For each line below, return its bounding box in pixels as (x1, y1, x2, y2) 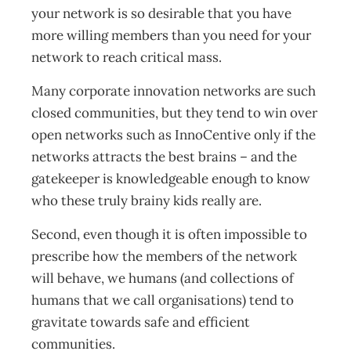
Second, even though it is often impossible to (31, 226, 307, 243)
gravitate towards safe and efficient (31, 313, 250, 331)
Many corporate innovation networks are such (31, 82, 316, 100)
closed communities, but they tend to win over (31, 104, 317, 121)
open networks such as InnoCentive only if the (31, 126, 316, 143)
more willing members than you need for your (31, 27, 311, 44)
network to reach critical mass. (31, 49, 222, 66)
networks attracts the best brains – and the (31, 148, 297, 165)
